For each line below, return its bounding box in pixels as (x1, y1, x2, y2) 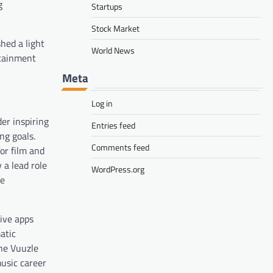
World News (91, 43, 135, 57)
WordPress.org (91, 162, 144, 175)
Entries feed (91, 118, 135, 132)
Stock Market (91, 21, 140, 35)
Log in (91, 96, 113, 110)
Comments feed (91, 140, 149, 154)
